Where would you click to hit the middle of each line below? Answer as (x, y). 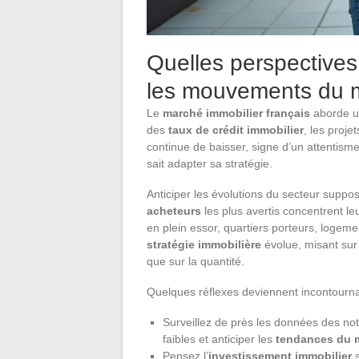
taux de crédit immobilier (236, 129)
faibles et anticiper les (219, 339)
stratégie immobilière (204, 244)
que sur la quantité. (196, 261)
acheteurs (174, 210)
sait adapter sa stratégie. (210, 163)
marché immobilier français (236, 113)
